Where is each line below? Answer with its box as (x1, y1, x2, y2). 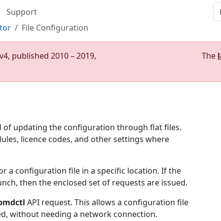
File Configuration (22, 22, 88, 33)
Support (6, 6, 37, 17)
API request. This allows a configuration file (25, 197, 188, 208)
